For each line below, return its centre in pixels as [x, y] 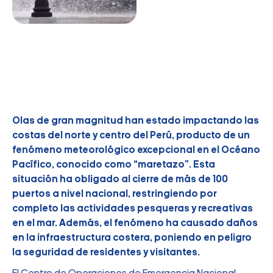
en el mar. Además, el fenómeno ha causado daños [135, 223]
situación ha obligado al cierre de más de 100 [120, 179]
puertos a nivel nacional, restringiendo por [115, 194]
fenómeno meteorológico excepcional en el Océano [136, 150]
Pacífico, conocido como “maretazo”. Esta [114, 165]
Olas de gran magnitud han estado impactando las [136, 121]
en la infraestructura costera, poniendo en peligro [132, 238]
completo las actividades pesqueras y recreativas [133, 209]
